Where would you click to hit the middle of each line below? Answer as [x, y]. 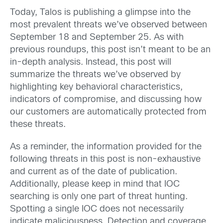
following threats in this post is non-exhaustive [105, 159]
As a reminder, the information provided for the [106, 147]
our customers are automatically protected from [108, 112]
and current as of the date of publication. [94, 172]
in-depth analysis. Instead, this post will [91, 62]
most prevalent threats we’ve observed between [109, 25]
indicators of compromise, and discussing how [106, 100]
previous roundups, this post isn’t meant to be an [110, 50]
